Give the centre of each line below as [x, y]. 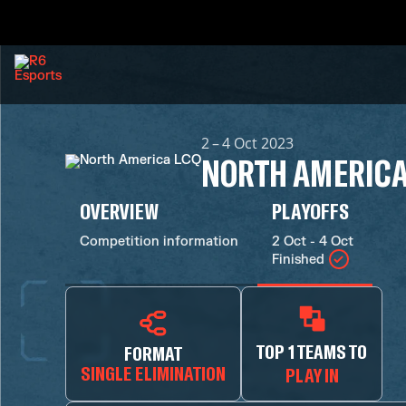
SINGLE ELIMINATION [154, 372]
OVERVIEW [120, 211]
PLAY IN [312, 374]
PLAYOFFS [311, 211]
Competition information [159, 242]
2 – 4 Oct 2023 [247, 143]
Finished [298, 259]
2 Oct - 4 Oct [313, 242]
